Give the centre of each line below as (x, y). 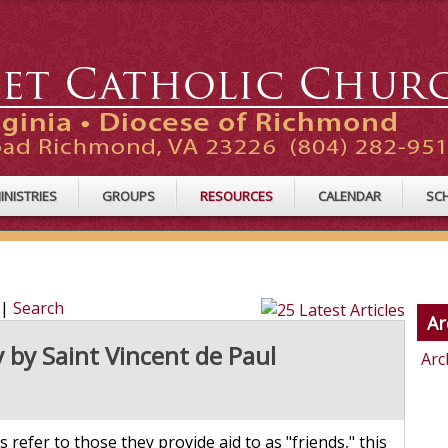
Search (38, 308)
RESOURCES (236, 196)
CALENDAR (349, 196)
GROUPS (128, 196)
